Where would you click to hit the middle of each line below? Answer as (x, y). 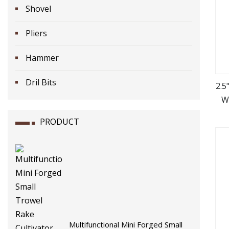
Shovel (38, 8)
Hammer (42, 58)
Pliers (36, 33)
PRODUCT (60, 121)
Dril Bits (41, 82)
